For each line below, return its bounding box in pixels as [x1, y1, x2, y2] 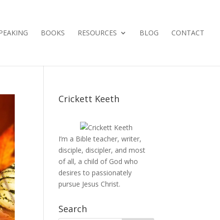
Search [58, 203, 87, 215]
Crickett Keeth [58, 93, 120, 105]
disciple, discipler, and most [58, 145, 146, 155]
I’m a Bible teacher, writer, [58, 134, 142, 143]
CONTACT [171, 28, 204, 37]
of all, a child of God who [58, 157, 138, 166]
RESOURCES [78, 28, 117, 37]
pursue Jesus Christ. [58, 179, 121, 189]
